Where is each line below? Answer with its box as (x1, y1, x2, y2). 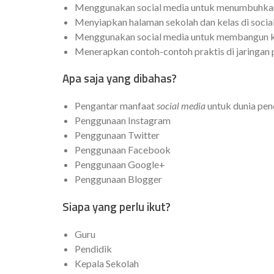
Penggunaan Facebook (75, 144, 171, 156)
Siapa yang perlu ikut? (62, 198, 171, 215)
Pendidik (75, 242, 112, 254)
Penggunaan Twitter (75, 129, 160, 141)
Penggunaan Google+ (75, 158, 165, 171)
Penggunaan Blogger (75, 173, 162, 185)
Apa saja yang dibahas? (62, 70, 177, 87)
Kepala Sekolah (75, 257, 139, 269)
